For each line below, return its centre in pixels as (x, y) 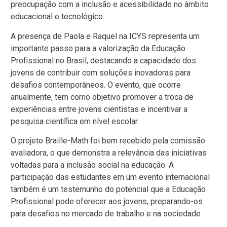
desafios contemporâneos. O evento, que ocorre (96, 85)
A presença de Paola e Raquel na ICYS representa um (105, 36)
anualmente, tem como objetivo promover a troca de (102, 97)
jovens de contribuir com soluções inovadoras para (101, 72)
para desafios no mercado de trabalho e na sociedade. (106, 213)
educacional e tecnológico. (58, 17)
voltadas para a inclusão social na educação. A (92, 165)
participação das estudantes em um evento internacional (110, 177)
